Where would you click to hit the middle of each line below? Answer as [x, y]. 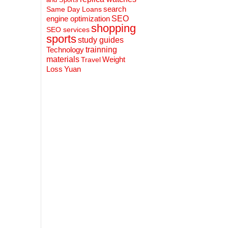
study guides [101, 40]
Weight [114, 59]
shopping [113, 28]
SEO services [68, 30]
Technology [65, 50]
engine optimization [78, 19]
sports [61, 39]
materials [63, 59]
